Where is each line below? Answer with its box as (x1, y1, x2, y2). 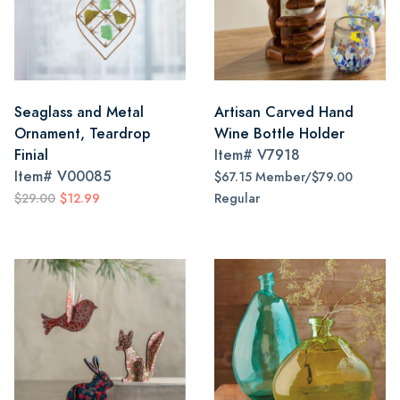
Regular (214, 190, 260, 207)
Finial (14, 145, 48, 165)
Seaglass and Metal (14, 102, 144, 122)
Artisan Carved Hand (214, 102, 354, 122)
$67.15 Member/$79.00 (214, 169, 353, 186)
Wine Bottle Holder (214, 123, 345, 144)
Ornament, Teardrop (14, 123, 150, 144)
